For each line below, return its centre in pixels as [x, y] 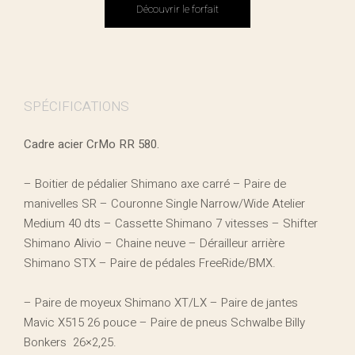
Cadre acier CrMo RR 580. [92, 144]
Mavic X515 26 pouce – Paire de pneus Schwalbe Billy [164, 322]
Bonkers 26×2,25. [70, 342]
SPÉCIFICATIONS [76, 106]
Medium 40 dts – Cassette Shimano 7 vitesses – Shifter [171, 223]
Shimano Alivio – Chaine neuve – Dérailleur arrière [154, 243]
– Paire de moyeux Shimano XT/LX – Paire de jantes [161, 302]
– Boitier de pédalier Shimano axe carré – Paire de [155, 183]
